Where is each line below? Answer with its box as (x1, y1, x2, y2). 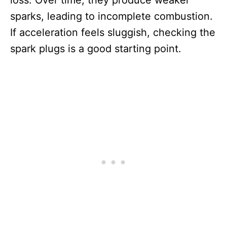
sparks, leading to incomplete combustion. (10, 10, 213, 23)
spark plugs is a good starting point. (10, 43, 181, 55)
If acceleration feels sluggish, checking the (10, 26, 215, 39)
